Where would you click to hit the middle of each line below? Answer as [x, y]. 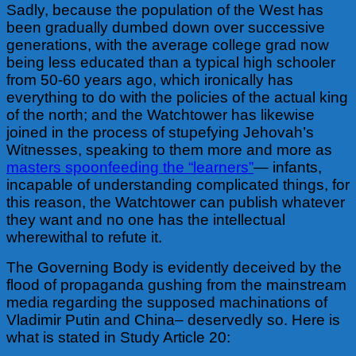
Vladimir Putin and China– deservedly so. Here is [173, 319]
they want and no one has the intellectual [146, 219]
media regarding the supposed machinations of [167, 302]
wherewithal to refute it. [84, 237]
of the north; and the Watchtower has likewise [161, 114]
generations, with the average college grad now [168, 44]
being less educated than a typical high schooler [171, 62]
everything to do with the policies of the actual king [177, 97]
